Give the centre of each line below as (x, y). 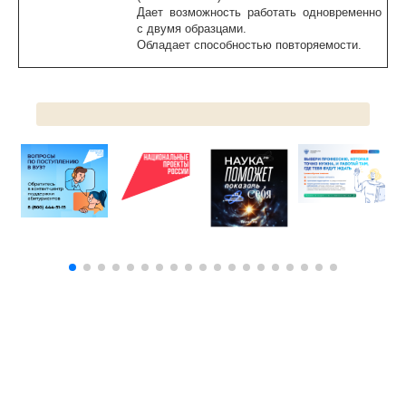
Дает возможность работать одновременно (259, 13)
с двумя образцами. (192, 29)
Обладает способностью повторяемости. (249, 45)
